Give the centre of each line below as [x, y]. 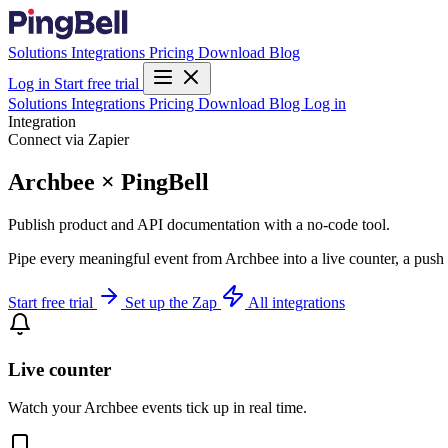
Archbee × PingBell [108, 181]
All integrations [296, 302]
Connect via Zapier [68, 139]
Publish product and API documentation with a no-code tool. [199, 224]
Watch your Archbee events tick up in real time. [157, 408]
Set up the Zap [173, 302]
